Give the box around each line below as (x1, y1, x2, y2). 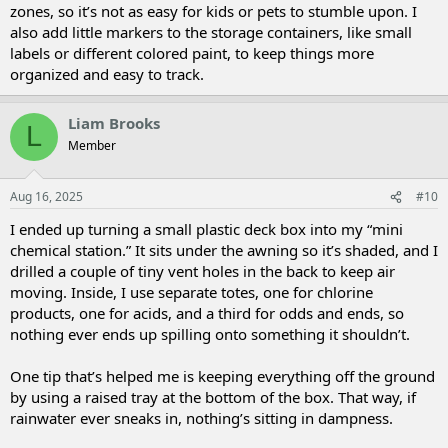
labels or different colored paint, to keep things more (10, 42, 374, 63)
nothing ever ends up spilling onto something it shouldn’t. (10, 324, 410, 344)
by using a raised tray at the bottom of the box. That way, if (10, 387, 416, 407)
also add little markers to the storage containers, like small (10, 21, 412, 42)
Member (68, 136, 116, 154)
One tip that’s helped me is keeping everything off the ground (10, 366, 435, 386)
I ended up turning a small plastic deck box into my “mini (10, 219, 403, 239)
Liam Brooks (68, 112, 160, 133)
